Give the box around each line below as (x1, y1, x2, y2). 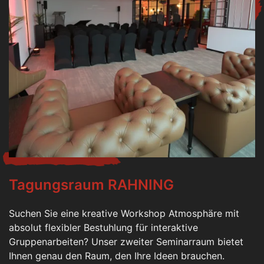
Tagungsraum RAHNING (9, 176, 174, 193)
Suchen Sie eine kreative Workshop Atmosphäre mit (9, 207, 239, 219)
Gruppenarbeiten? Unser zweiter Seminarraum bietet (9, 235, 243, 247)
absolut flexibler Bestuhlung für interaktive (9, 221, 198, 233)
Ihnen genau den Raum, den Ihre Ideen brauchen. (9, 249, 225, 262)
